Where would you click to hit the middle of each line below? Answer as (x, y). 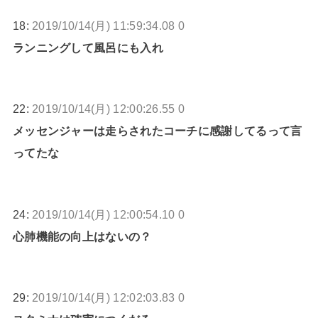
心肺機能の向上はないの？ (82, 236)
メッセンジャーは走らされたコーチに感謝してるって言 (157, 131)
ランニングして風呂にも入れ (88, 47)
